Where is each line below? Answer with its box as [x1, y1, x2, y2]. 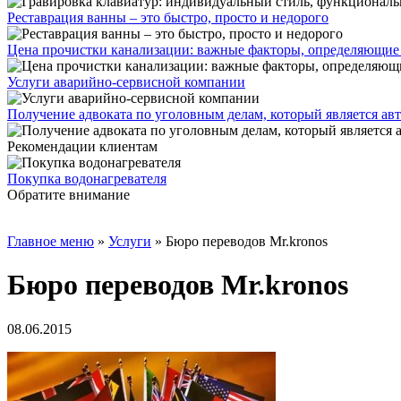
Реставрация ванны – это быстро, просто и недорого [7, 10, 328, 25]
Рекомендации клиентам [7, 139, 158, 154]
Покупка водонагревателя [7, 171, 166, 186]
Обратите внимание [7, 187, 130, 202]
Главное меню [7, 234, 94, 249]
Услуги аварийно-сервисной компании [7, 74, 245, 90]
